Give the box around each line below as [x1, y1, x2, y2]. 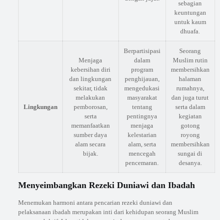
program [131, 66, 153, 73]
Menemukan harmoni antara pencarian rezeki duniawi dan [18, 199, 172, 206]
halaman [179, 75, 202, 82]
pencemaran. [125, 159, 159, 166]
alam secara [75, 140, 106, 148]
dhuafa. [180, 27, 200, 35]
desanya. [178, 159, 202, 166]
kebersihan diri [70, 66, 110, 73]
